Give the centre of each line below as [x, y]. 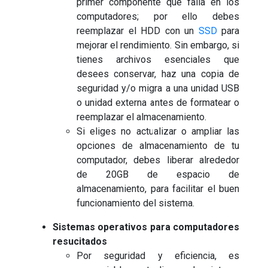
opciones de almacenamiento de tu [158, 145]
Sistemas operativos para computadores [146, 227]
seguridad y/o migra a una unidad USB [158, 88]
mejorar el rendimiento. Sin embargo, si [158, 45]
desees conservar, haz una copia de [158, 74]
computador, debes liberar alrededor [158, 160]
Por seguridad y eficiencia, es [158, 255]
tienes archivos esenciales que [158, 59]
